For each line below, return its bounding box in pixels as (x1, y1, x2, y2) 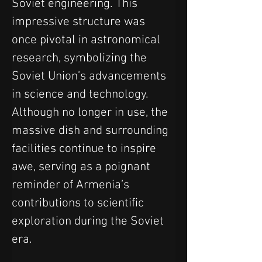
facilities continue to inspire (12, 142, 159, 156)
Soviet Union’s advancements (12, 69, 169, 84)
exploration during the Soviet (12, 214, 167, 229)
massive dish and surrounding (12, 123, 171, 138)
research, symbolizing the (12, 51, 150, 65)
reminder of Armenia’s (12, 178, 132, 192)
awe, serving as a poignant (12, 160, 153, 174)
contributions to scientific (12, 196, 147, 211)
